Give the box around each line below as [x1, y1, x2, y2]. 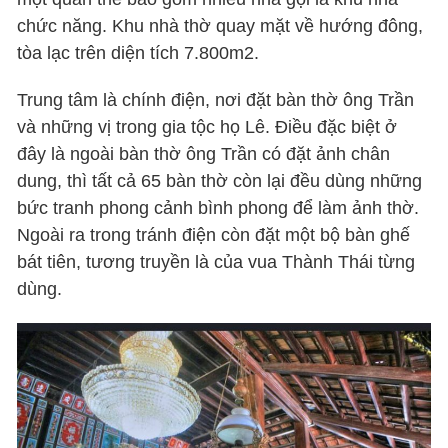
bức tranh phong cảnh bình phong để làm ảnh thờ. [17, 197, 420, 218]
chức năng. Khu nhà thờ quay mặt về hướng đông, [17, 15, 424, 36]
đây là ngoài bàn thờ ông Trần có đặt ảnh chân [17, 143, 391, 164]
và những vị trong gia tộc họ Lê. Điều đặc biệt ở [17, 116, 398, 137]
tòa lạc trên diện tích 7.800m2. [17, 42, 260, 63]
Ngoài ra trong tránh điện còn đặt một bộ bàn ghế [17, 224, 411, 245]
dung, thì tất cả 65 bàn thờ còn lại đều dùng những [17, 170, 423, 191]
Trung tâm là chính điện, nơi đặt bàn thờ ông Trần [17, 89, 415, 110]
